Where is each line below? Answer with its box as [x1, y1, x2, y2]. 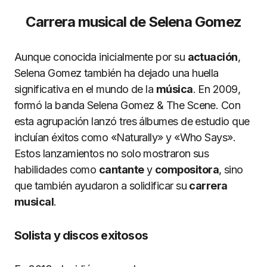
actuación [187, 51, 238, 63]
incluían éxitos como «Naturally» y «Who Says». [14, 131, 236, 144]
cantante [98, 163, 144, 176]
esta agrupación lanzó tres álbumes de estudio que [14, 115, 250, 128]
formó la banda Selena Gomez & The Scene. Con [14, 99, 241, 111]
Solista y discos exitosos [14, 228, 148, 243]
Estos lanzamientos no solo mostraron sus [14, 147, 209, 160]
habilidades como [14, 163, 99, 176]
